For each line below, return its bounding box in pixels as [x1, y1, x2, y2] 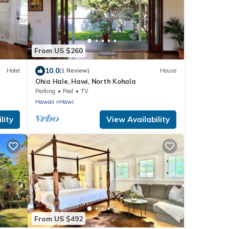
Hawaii [35, 98, 54, 105]
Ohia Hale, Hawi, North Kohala [35, 77, 136, 85]
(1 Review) [59, 67, 89, 75]
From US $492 [34, 214, 83, 223]
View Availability [106, 114, 170, 124]
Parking [35, 87, 55, 95]
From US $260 [34, 46, 83, 56]
